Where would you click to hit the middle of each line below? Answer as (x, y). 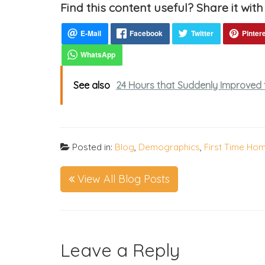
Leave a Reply (120, 250)
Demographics (169, 147)
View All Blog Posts (122, 179)
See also (92, 85)
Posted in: (92, 147)
